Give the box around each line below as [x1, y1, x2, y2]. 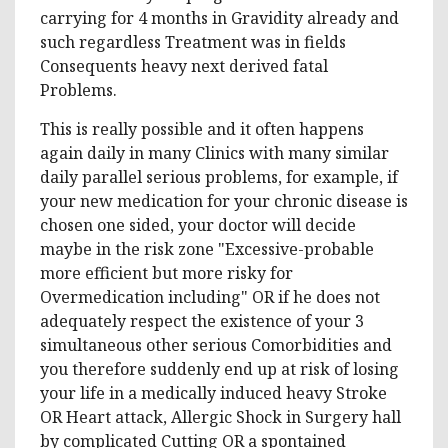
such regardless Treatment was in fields [40, 30, 346, 53]
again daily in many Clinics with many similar [40, 141, 389, 164]
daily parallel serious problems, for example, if [40, 165, 398, 188]
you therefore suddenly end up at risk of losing [40, 357, 399, 380]
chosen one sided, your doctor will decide [40, 213, 356, 236]
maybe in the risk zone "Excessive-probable [40, 237, 374, 260]
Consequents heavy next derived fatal [40, 54, 328, 77]
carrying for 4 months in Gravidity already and [40, 6, 399, 29]
